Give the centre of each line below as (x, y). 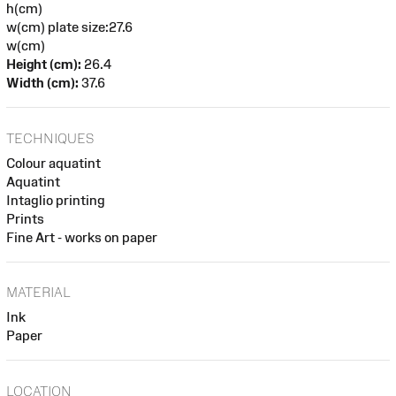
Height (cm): (44, 65)
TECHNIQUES (50, 138)
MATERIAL (38, 293)
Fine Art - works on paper (82, 237)
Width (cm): (42, 83)
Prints (25, 218)
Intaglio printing (56, 200)
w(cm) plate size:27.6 (69, 27)
